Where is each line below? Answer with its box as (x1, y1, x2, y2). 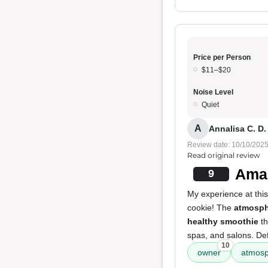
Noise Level (193, 88, 233, 96)
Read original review (187, 151, 260, 160)
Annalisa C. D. (209, 123, 266, 133)
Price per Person (193, 53, 251, 62)
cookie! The (187, 203, 234, 212)
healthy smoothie (187, 217, 258, 226)
